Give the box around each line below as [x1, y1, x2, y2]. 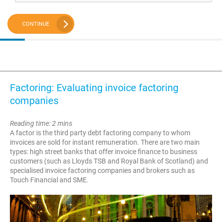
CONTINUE [22, 20, 49, 27]
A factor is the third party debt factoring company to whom [10, 129, 190, 137]
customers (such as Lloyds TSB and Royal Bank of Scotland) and [10, 157, 208, 165]
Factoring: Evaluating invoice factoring [10, 82, 178, 94]
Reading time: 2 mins [10, 119, 72, 127]
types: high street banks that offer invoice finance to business [10, 148, 197, 156]
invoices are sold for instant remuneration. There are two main [10, 138, 200, 146]
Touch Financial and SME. [10, 176, 89, 184]
